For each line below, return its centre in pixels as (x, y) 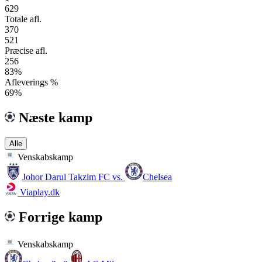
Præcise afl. (26, 50)
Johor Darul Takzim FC (66, 177)
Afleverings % (31, 82)
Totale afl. (23, 19)
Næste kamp (54, 117)
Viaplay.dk (39, 192)
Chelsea (157, 177)
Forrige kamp (59, 217)
